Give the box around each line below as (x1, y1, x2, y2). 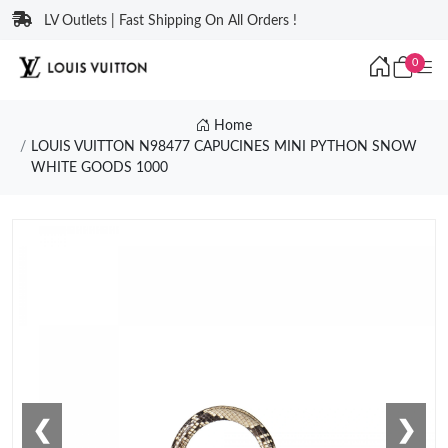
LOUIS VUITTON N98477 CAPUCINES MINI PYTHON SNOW (30, 140, 417, 154)
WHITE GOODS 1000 (30, 161, 168, 175)
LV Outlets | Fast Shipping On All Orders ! (44, 14, 297, 28)
